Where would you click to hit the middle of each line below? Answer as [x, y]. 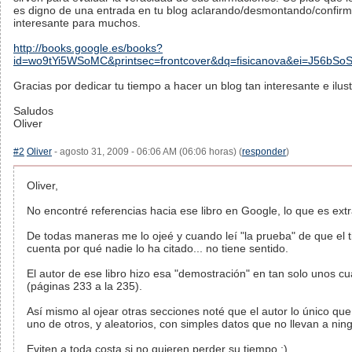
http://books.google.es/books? [88, 48]
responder [264, 152]
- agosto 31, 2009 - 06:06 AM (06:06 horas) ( [147, 152]
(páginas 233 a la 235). [84, 286]
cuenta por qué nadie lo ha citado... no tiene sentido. [158, 248]
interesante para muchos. [77, 23]
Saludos [33, 111]
